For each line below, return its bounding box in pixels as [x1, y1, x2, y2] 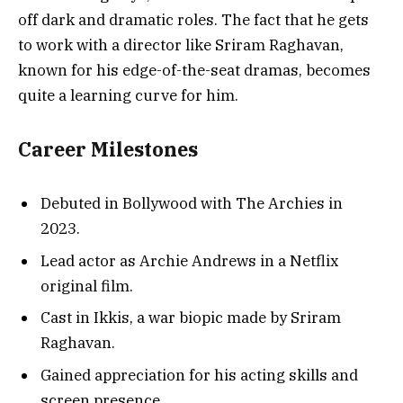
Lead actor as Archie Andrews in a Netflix [40, 250, 339, 271]
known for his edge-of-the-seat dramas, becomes [18, 60, 371, 81]
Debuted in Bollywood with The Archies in [40, 193, 343, 214]
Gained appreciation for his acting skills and [40, 364, 358, 385]
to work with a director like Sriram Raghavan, [18, 35, 344, 56]
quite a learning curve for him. [18, 85, 238, 106]
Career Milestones [18, 136, 198, 162]
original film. [40, 275, 133, 296]
